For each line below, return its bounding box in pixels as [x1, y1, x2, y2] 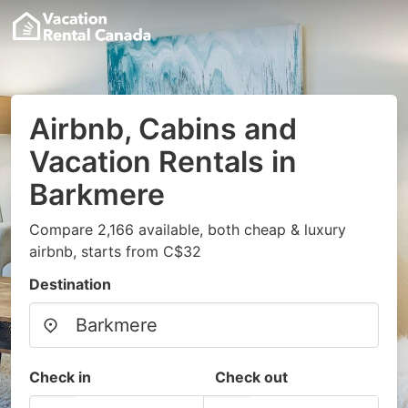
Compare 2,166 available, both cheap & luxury [29, 220, 346, 239]
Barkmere [29, 177, 165, 212]
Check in [29, 368, 91, 386]
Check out [215, 368, 288, 386]
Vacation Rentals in [29, 144, 297, 179]
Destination [29, 275, 111, 293]
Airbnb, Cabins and [29, 111, 297, 147]
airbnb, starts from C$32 [29, 242, 201, 260]
